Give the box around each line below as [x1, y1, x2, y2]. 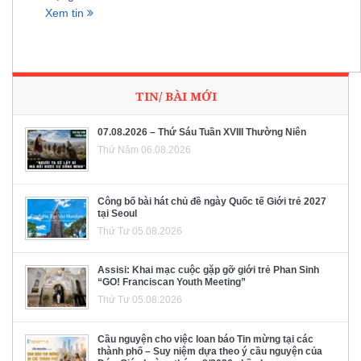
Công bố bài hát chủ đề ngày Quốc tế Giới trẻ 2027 [98, 195, 326, 207]
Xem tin [45, 6, 87, 19]
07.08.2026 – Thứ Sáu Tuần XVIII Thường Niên [98, 127, 306, 139]
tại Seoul [98, 207, 137, 219]
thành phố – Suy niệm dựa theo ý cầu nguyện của [98, 346, 322, 358]
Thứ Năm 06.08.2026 [98, 144, 191, 156]
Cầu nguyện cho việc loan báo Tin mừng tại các [98, 334, 313, 346]
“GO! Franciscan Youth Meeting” [98, 276, 246, 288]
